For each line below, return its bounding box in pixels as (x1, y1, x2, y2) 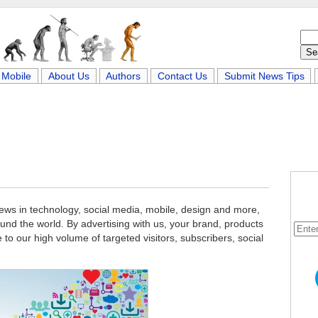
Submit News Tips (224, 70, 305, 82)
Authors (106, 70, 141, 82)
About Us (48, 70, 89, 82)
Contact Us (158, 70, 207, 82)
